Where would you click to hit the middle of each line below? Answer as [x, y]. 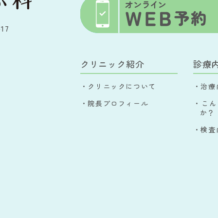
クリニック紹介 [112, 64]
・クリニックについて [118, 86]
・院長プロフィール [114, 103]
